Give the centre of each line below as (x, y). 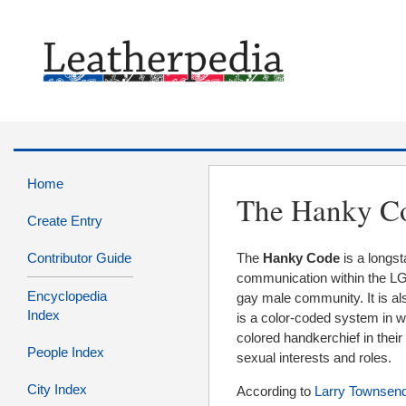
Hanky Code (303, 258)
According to (275, 391)
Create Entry (65, 221)
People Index (66, 353)
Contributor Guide (79, 258)
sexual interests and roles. (314, 358)
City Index (57, 390)
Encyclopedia (67, 296)
